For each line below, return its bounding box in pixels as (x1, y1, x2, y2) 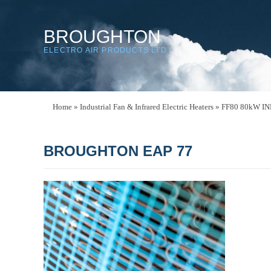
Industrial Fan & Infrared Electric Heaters (80, 102, 214, 111)
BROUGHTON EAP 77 (44, 143, 192, 159)
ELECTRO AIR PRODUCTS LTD (44, 46, 167, 54)
